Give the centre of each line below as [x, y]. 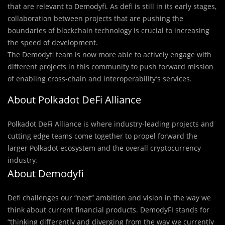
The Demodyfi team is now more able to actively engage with [109, 55]
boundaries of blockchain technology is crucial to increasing [108, 31]
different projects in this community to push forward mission [110, 67]
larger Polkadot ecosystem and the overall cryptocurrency [104, 148]
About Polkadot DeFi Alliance [74, 100]
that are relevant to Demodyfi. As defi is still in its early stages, [112, 7]
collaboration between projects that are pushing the [95, 19]
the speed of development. [53, 43]
